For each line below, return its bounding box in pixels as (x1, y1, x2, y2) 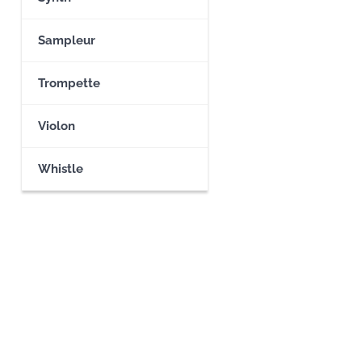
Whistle (38, 162, 83, 176)
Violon (38, 119, 75, 133)
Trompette (38, 76, 100, 90)
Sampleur (38, 33, 95, 48)
